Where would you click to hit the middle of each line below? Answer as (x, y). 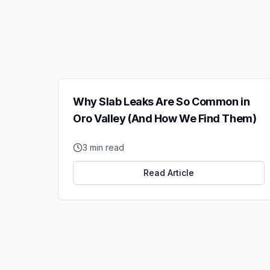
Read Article (169, 173)
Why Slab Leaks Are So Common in (162, 102)
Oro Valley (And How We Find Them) (165, 118)
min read (106, 147)
